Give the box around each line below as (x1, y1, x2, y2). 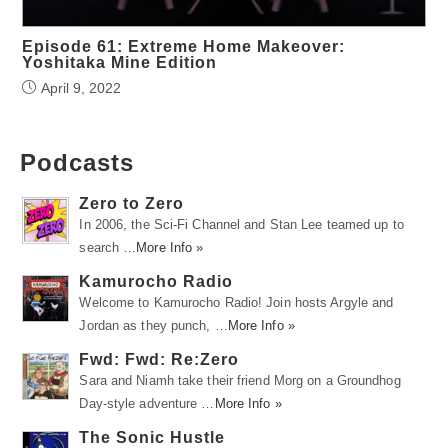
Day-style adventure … (79, 395, 215, 411)
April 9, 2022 (41, 79, 122, 96)
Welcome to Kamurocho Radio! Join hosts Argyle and (79, 294, 394, 310)
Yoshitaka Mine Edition (22, 53, 218, 71)
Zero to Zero (79, 194, 185, 212)
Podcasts (20, 148, 134, 176)
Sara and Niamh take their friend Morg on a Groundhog (79, 372, 401, 388)
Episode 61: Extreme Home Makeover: (22, 37, 346, 55)
